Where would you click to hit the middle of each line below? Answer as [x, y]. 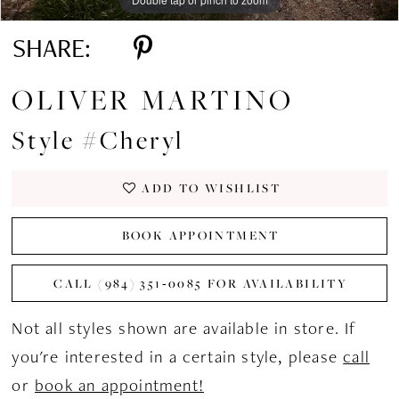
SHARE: [52, 48]
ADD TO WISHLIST [212, 188]
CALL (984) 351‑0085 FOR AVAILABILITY [201, 283]
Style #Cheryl [98, 140]
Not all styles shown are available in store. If [184, 329]
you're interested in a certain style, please [178, 357]
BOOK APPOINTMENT [200, 236]
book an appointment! [119, 386]
